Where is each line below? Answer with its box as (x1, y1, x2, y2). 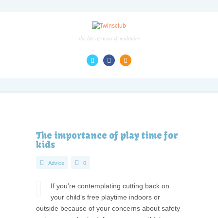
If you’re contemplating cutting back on (51, 182, 169, 190)
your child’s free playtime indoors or (51, 193, 160, 201)
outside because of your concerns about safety (36, 204, 180, 212)
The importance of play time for (36, 130, 178, 141)
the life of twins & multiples (78, 35, 140, 42)
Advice (48, 160, 64, 166)
